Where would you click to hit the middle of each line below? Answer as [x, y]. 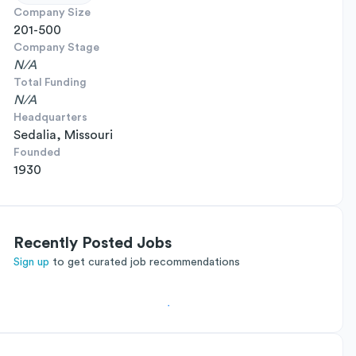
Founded [37, 153]
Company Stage [56, 48]
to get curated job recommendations [146, 262]
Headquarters [50, 118]
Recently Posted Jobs [93, 243]
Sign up [31, 262]
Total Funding [50, 83]
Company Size [52, 13]
